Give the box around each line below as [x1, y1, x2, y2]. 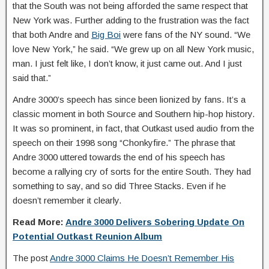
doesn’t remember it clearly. [13, 195, 121, 205]
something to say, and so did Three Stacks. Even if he [13, 181, 226, 191]
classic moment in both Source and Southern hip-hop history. [13, 109, 255, 119]
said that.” [13, 73, 51, 83]
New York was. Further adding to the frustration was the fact [13, 15, 249, 25]
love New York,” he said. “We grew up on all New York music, [13, 44, 254, 54]
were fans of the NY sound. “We [121, 29, 250, 40]
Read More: [13, 217, 65, 227]
